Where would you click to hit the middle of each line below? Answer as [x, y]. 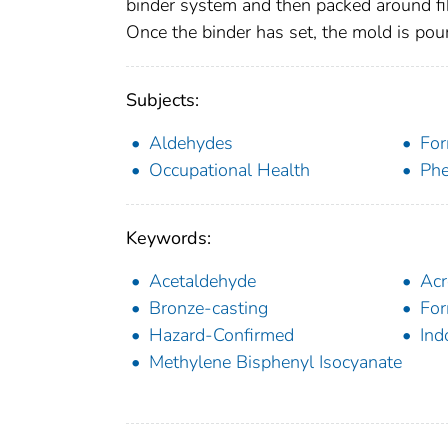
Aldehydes [191, 143]
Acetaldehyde [202, 281]
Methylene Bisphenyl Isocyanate [275, 362]
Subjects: [162, 100]
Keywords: [168, 238]
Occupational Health [229, 170]
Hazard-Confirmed [221, 335]
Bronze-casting [208, 308]
